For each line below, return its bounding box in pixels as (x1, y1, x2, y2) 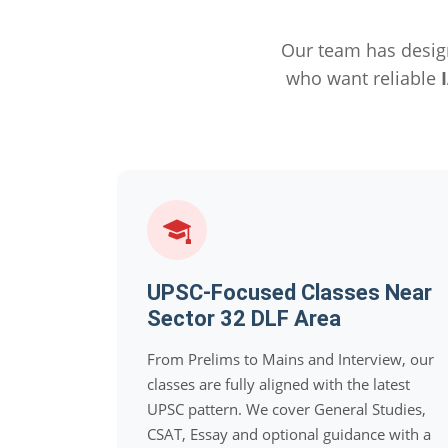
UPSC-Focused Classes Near (147, 280, 432, 305)
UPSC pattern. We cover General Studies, (147, 399, 426, 419)
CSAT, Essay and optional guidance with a (147, 424, 431, 444)
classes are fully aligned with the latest (147, 374, 410, 394)
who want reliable (286, 66, 441, 90)
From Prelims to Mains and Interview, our (147, 349, 434, 369)
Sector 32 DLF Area (147, 306, 341, 331)
